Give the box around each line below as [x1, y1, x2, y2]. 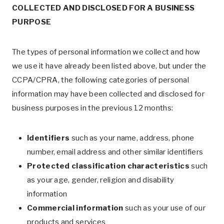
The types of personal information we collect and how [12, 47, 200, 56]
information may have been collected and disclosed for [12, 89, 204, 98]
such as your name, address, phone [71, 133, 194, 142]
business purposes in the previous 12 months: [12, 103, 173, 112]
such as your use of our [123, 203, 205, 212]
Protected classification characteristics [27, 161, 189, 170]
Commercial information [27, 203, 123, 212]
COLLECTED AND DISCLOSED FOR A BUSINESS [12, 3, 195, 12]
